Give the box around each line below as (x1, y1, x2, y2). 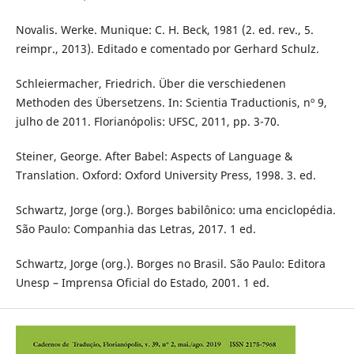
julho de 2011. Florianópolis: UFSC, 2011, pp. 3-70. (15, 114, 280, 130)
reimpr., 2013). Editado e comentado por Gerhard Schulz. (15, 41, 319, 57)
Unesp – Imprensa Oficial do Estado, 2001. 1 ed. (15, 275, 269, 291)
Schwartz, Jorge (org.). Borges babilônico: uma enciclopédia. (15, 202, 336, 218)
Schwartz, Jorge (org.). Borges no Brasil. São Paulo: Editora (15, 256, 326, 272)
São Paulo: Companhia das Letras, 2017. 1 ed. (15, 221, 256, 237)
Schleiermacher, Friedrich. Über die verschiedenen (15, 76, 286, 92)
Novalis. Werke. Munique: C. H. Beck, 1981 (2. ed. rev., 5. (15, 22, 314, 38)
